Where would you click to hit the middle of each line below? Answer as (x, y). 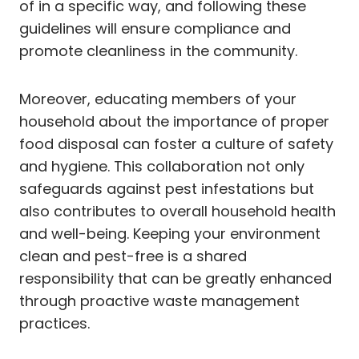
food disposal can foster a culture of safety (176, 143)
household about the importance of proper (174, 121)
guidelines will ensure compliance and (155, 28)
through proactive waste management (159, 301)
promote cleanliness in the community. (158, 50)
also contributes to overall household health (177, 211)
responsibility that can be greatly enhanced (175, 278)
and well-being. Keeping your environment (170, 233)
